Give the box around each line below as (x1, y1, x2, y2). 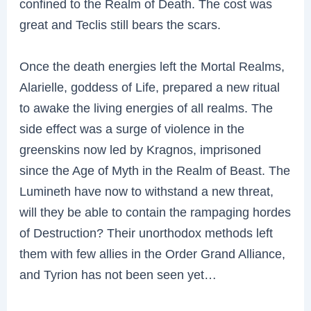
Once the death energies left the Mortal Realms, (19, 59, 285, 74)
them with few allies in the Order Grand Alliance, (19, 246, 286, 262)
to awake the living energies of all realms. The (19, 101, 274, 116)
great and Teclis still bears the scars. (19, 17, 221, 33)
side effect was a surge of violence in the (19, 121, 245, 137)
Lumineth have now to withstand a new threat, (19, 184, 274, 199)
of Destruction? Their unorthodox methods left (19, 226, 274, 241)
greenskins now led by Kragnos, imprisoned (19, 142, 262, 158)
